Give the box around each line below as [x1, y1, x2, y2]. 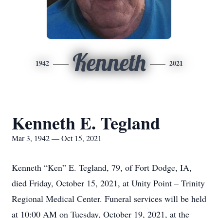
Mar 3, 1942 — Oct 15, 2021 [12, 133, 102, 143]
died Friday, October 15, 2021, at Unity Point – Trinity [12, 177, 205, 189]
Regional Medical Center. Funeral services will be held [12, 193, 206, 204]
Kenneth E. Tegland [12, 110, 160, 135]
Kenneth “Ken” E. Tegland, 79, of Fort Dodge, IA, [12, 162, 192, 173]
